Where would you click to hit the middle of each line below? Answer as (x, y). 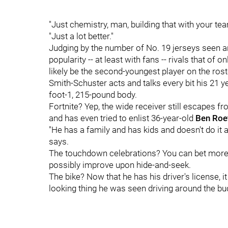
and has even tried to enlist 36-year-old (122, 118)
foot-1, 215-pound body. (94, 95)
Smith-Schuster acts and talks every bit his (129, 83)
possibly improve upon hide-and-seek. (120, 165)
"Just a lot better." (81, 36)
